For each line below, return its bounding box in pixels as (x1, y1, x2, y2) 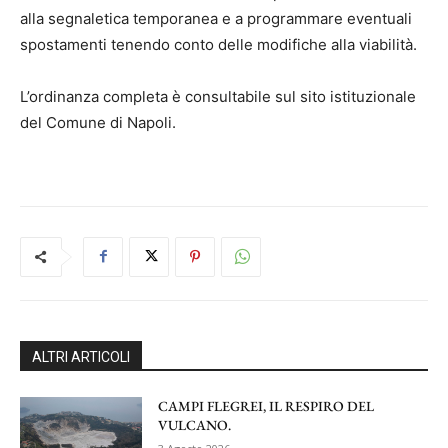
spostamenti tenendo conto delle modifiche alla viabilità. (20, 34, 417, 54)
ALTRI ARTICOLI (32, 348, 130, 365)
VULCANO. (158, 415, 232, 434)
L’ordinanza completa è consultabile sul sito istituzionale (20, 86, 416, 106)
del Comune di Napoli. (20, 112, 176, 132)
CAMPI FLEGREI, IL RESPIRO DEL (158, 396, 375, 415)
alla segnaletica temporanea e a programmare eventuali (20, 8, 412, 28)
